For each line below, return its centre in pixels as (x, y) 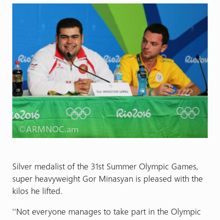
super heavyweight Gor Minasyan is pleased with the (107, 178)
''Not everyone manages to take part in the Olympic (106, 211)
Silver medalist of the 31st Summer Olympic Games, (105, 166)
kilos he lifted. (37, 191)
